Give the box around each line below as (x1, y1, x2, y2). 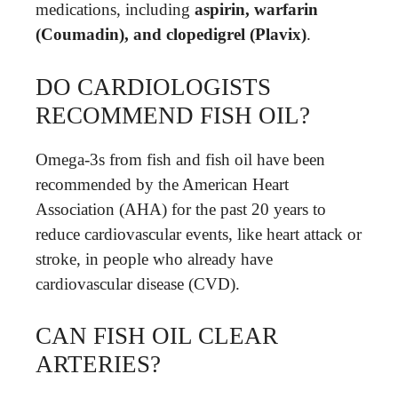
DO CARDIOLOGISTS (36, 73, 271, 100)
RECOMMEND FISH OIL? (36, 101, 310, 129)
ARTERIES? (36, 351, 161, 378)
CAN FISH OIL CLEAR (36, 322, 278, 349)
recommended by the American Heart (36, 174, 289, 194)
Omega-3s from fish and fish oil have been (36, 149, 325, 169)
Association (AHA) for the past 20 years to (36, 199, 326, 219)
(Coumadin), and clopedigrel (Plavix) (36, 25, 306, 44)
